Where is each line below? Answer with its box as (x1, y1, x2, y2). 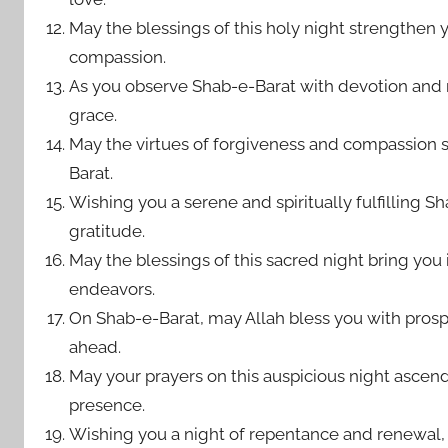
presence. (69, 395, 146, 415)
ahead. (69, 337, 122, 357)
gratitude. (69, 221, 146, 241)
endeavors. (69, 279, 156, 299)
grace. (69, 105, 118, 125)
